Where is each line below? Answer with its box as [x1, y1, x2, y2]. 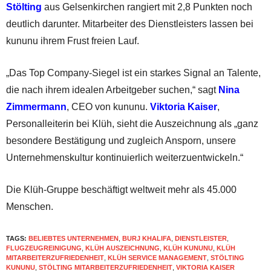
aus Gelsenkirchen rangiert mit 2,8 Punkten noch [44, 2, 252, 13]
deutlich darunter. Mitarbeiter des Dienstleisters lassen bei [6, 19, 253, 30]
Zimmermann [6, 102, 67, 113]
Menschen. [6, 201, 53, 212]
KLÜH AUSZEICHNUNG [85, 244, 160, 252]
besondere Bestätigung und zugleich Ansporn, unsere [6, 135, 236, 146]
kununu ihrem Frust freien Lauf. [6, 36, 139, 47]
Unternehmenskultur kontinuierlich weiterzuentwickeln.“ [6, 152, 243, 163]
